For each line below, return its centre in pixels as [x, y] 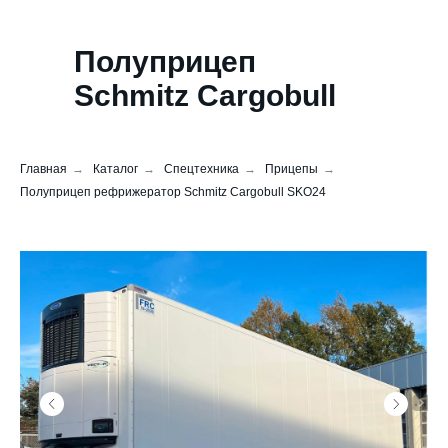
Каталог [115, 169]
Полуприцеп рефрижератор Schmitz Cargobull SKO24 [173, 192]
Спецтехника [201, 169]
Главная [43, 169]
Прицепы [291, 169]
